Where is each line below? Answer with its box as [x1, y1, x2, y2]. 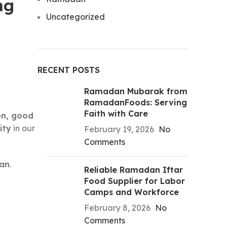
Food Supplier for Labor [84, 176, 185, 186]
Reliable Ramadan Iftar [84, 165, 183, 175]
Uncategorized [46, 12, 105, 22]
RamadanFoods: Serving [84, 97, 187, 107]
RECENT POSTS [37, 65, 100, 75]
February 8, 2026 [84, 203, 150, 213]
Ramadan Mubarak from [84, 86, 187, 96]
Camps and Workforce [84, 187, 179, 197]
